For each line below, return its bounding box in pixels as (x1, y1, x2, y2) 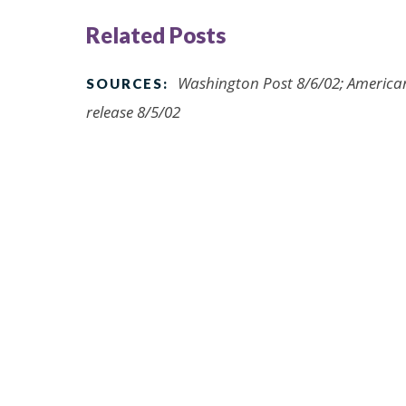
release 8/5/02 (86, 101, 180, 122)
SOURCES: (86, 74, 169, 92)
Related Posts (86, 21, 226, 48)
